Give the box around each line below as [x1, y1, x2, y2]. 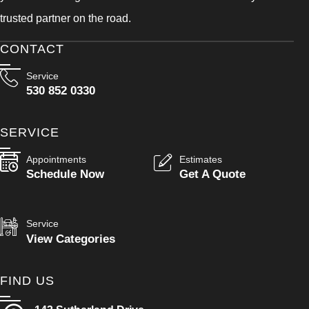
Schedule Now [26, 167, 104, 181]
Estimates [179, 153, 223, 165]
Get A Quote [179, 167, 246, 181]
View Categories [26, 231, 115, 246]
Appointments [26, 153, 86, 165]
